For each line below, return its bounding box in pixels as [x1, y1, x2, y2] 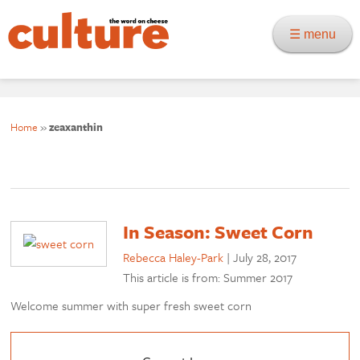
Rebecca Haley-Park [123, 248, 224, 267]
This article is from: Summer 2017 [123, 268, 293, 287]
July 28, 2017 [233, 248, 297, 267]
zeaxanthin [49, 119, 104, 136]
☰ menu [289, 27, 346, 41]
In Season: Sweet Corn [123, 219, 314, 246]
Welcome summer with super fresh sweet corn [10, 297, 252, 315]
